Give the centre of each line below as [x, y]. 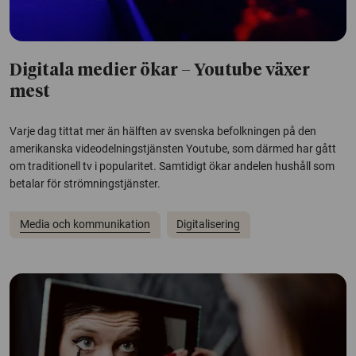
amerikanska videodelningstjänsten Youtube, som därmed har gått [173, 149]
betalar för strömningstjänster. [85, 184]
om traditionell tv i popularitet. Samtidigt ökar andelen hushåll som [172, 166]
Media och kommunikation [85, 224]
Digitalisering [209, 224]
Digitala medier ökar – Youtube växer [160, 72]
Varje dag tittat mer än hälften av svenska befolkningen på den [163, 132]
